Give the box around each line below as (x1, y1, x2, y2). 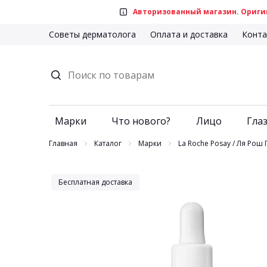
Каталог (94, 138, 122, 148)
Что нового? (111, 114, 171, 128)
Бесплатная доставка (58, 177, 132, 187)
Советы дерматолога (49, 29, 136, 40)
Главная (49, 138, 77, 148)
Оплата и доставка (150, 29, 228, 40)
